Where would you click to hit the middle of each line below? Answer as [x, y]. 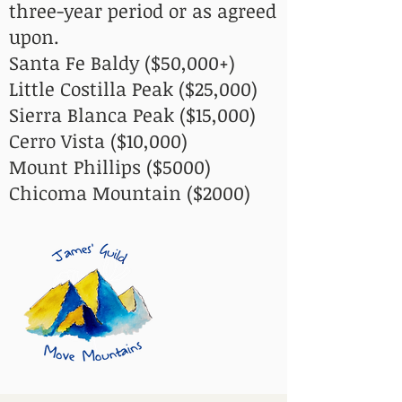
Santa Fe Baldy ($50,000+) [122, 62]
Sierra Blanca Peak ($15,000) [132, 114]
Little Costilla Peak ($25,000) [133, 88]
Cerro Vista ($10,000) [98, 140]
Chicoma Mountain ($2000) [130, 192]
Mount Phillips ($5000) [110, 166]
